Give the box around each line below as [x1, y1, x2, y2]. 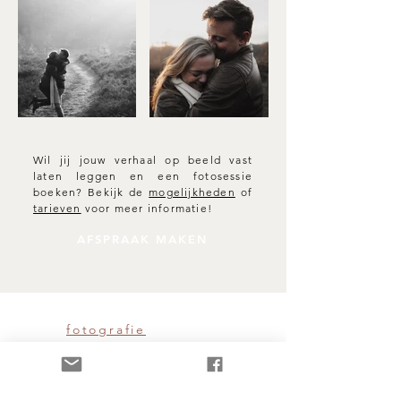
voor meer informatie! [81, 201, 213, 215]
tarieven [33, 201, 81, 215]
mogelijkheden [149, 185, 235, 199]
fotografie [66, 321, 146, 337]
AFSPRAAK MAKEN [77, 232, 208, 246]
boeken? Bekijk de [33, 185, 149, 199]
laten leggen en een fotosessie [33, 169, 252, 183]
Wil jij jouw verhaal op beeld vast [33, 153, 252, 166]
